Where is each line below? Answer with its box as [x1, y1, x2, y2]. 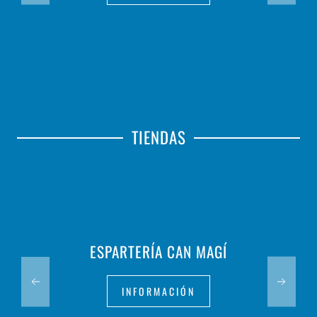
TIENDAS [131, 125, 186, 150]
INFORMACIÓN [122, 284, 195, 299]
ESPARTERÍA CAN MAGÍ [90, 241, 227, 263]
